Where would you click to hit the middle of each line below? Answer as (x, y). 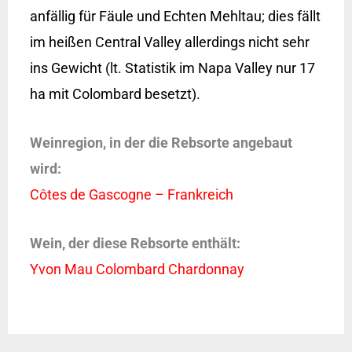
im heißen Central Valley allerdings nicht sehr (169, 42)
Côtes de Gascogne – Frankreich (131, 195)
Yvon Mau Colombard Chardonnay (137, 269)
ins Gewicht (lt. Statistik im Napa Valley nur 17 (172, 68)
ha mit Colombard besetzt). (115, 94)
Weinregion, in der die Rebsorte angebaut (161, 143)
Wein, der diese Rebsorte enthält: (135, 243)
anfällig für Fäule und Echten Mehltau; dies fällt (175, 16)
